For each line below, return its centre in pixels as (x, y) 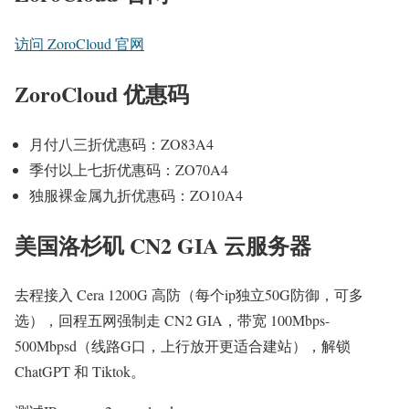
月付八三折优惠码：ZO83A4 (121, 143)
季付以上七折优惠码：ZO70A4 (129, 169)
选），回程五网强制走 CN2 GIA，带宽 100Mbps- (172, 320)
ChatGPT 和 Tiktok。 (80, 372)
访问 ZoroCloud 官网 (79, 43)
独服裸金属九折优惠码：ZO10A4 (136, 194)
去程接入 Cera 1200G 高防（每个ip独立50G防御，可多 (189, 295)
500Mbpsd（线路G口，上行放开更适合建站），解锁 (183, 346)
